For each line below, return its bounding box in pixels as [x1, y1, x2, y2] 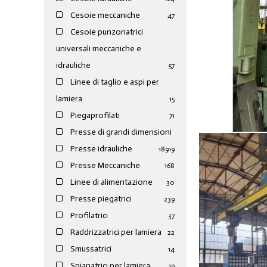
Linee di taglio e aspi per [69, 77, 160, 88]
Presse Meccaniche [69, 160, 141, 171]
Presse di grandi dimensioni [69, 127, 172, 138]
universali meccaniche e [56, 44, 142, 54]
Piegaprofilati [69, 110, 120, 121]
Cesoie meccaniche [69, 10, 141, 21]
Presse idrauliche [69, 144, 133, 154]
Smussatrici [69, 244, 112, 254]
